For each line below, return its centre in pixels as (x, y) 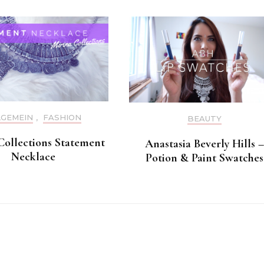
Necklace (33, 156)
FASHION (62, 117)
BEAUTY (204, 118)
